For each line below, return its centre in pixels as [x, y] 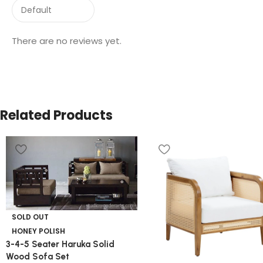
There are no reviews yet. [67, 41]
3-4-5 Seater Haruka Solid [60, 244]
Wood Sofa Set [38, 256]
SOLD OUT [30, 217]
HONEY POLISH [38, 231]
